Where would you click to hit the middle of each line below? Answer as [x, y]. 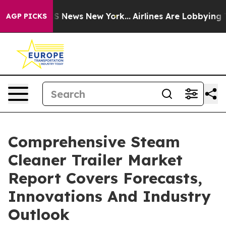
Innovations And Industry [109, 196]
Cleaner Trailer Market [95, 160]
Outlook [39, 214]
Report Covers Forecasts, [105, 178]
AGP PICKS [26, 16]
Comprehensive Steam [94, 142]
